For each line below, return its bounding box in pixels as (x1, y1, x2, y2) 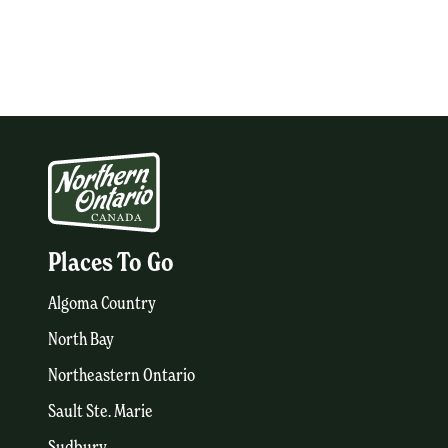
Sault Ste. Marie (48, 400, 153, 422)
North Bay (48, 328, 114, 350)
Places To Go (48, 246, 174, 279)
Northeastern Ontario (48, 364, 195, 386)
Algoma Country (48, 292, 156, 314)
